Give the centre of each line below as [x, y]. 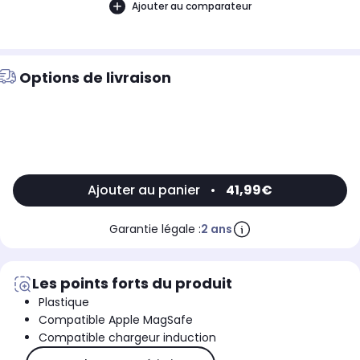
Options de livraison [95, 78]
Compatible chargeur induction [127, 338]
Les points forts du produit [132, 284]
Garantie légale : [155, 229]
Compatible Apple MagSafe [116, 320]
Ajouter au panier [144, 190]
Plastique [64, 303]
